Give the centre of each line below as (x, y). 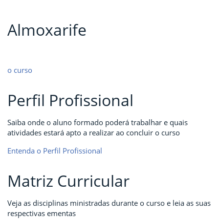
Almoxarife (47, 30)
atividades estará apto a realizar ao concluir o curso (94, 133)
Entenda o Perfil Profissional (55, 151)
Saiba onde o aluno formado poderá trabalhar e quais (98, 122)
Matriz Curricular (68, 181)
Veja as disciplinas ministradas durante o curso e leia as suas (109, 203)
